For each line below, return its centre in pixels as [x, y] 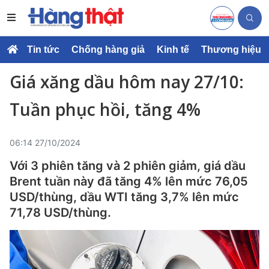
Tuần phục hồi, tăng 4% [105, 109]
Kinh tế [173, 50]
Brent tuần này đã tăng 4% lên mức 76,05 [129, 181]
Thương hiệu [231, 50]
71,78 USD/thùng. [60, 213]
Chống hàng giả [108, 50]
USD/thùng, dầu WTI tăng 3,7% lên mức [124, 197]
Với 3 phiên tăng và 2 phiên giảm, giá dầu [128, 166]
